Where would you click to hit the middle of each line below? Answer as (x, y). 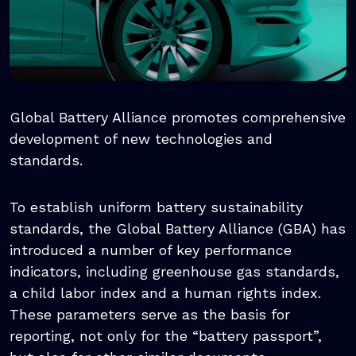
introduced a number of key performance (151, 250)
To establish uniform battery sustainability (156, 207)
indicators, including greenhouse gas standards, (174, 272)
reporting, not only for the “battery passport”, (166, 336)
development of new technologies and (141, 139)
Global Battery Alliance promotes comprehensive (178, 118)
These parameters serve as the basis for (150, 315)
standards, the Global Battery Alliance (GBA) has (178, 229)
